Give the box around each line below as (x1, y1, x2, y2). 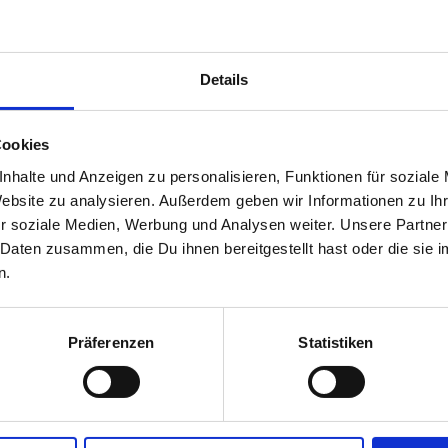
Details (199, 70, 249, 88)
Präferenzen (67, 333, 155, 351)
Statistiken (298, 333, 374, 351)
